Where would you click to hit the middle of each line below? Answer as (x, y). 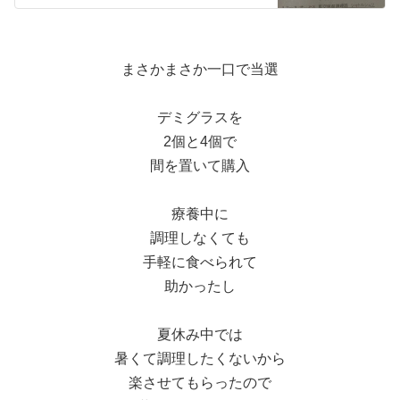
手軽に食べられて (200, 262)
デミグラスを (200, 118)
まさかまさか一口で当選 (200, 70)
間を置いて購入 (200, 166)
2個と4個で (200, 142)
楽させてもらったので (200, 383)
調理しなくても (200, 238)
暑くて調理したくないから (200, 359)
